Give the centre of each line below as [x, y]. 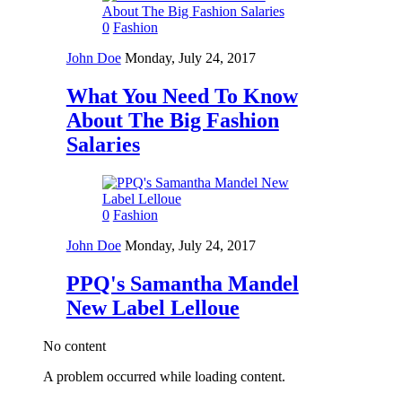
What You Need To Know [182, 96]
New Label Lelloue [153, 307]
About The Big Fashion [172, 121]
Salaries [103, 145]
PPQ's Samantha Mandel [182, 283]
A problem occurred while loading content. [164, 376]
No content [74, 345]
